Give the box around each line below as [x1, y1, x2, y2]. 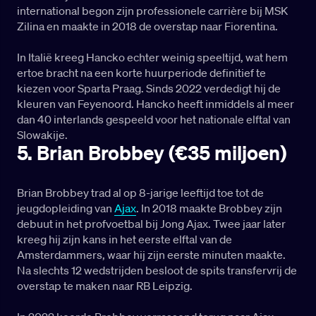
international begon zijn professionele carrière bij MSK [17, 4, 288, 18]
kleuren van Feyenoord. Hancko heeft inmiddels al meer [17, 97, 294, 111]
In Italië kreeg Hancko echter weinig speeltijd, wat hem [17, 50, 288, 65]
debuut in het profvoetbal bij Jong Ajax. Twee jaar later [17, 217, 286, 231]
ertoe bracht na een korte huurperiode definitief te [17, 66, 266, 80]
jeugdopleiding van [17, 201, 114, 216]
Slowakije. [17, 128, 68, 142]
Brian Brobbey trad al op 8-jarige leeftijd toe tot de [17, 186, 264, 200]
